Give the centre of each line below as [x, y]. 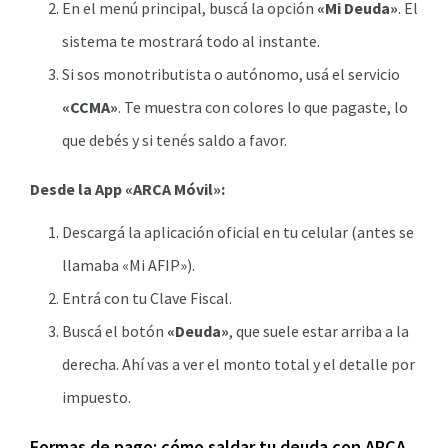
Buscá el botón [114, 331]
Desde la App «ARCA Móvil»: [127, 189]
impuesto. [96, 397]
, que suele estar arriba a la [319, 331]
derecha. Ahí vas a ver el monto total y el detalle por [238, 364]
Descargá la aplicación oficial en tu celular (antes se [238, 232]
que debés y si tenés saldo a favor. [174, 140]
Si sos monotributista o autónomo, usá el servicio [231, 74]
